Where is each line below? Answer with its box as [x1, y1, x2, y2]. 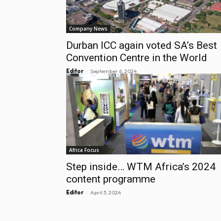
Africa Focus [69, 146, 99, 153]
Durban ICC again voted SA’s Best [66, 39, 217, 52]
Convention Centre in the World [66, 52, 207, 64]
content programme [66, 173, 155, 185]
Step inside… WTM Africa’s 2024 [66, 160, 216, 173]
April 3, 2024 [90, 188, 121, 196]
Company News [69, 25, 108, 33]
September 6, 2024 [90, 68, 137, 75]
